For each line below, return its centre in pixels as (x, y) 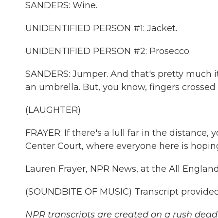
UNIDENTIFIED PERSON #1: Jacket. (101, 28)
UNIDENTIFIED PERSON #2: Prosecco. (108, 51)
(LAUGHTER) (53, 110)
